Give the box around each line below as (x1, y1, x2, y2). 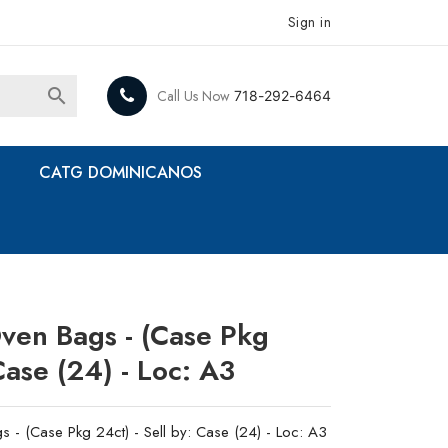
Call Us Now (157, 86, 230, 106)
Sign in (287, 12, 331, 32)
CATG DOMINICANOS (39, 161, 202, 184)
